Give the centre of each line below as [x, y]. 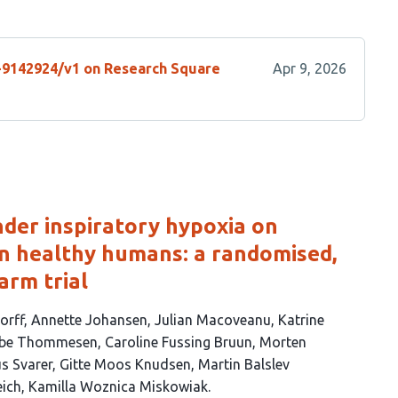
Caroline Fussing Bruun [179, 342]
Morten [283, 342]
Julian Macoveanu [213, 320]
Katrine [301, 320]
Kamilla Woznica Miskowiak [118, 386]
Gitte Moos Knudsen [125, 364]
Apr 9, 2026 [309, 68]
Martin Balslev [244, 364]
